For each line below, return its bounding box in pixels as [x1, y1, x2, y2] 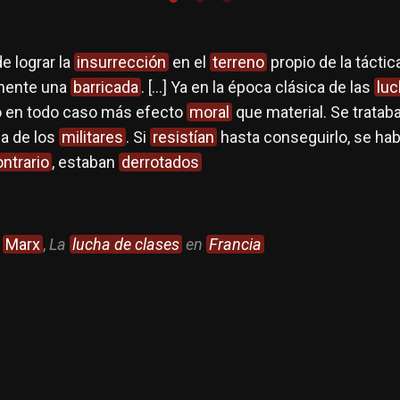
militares [61, 128, 123, 147]
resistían [152, 128, 214, 147]
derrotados [121, 153, 199, 172]
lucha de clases [71, 235, 179, 254]
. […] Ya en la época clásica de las [140, 78, 374, 97]
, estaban [51, 153, 119, 172]
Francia [208, 235, 262, 254]
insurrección [76, 53, 166, 72]
